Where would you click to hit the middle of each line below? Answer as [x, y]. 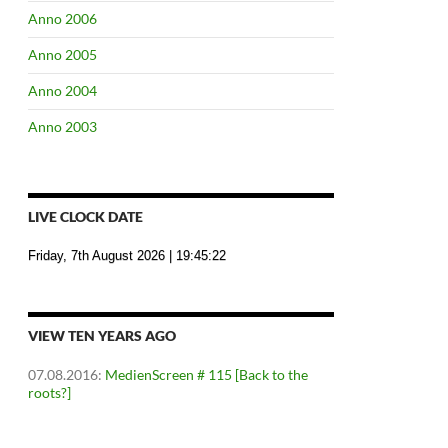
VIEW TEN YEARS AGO [102, 335]
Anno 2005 [62, 54]
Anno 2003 [62, 126]
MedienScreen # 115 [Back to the [206, 374]
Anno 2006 [62, 18]
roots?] [49, 392]
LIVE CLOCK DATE [85, 216]
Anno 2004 [62, 90]
